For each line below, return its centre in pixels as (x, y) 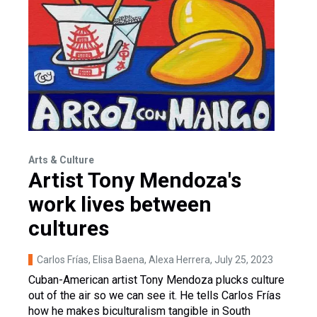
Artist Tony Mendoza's (135, 180)
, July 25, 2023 (242, 259)
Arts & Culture (61, 160)
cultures (69, 228)
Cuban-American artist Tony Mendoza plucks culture (156, 279)
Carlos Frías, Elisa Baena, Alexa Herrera (123, 259)
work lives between (120, 204)
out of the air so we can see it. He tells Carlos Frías (155, 295)
